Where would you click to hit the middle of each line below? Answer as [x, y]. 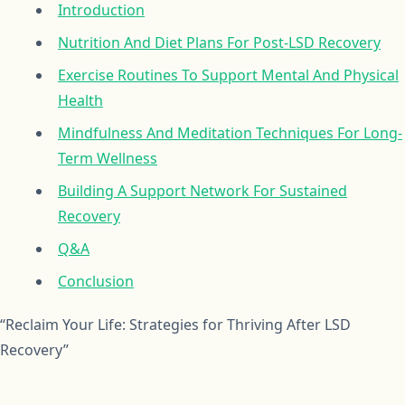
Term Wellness [108, 158]
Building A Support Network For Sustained [202, 190]
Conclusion [96, 281]
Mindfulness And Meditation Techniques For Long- [230, 132]
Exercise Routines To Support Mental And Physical [228, 75]
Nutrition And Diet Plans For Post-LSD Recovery [219, 42]
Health [80, 100]
